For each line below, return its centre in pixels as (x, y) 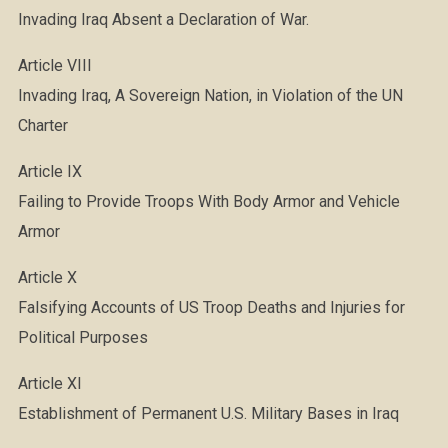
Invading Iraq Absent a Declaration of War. (163, 19)
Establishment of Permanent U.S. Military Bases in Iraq (208, 413)
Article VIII (54, 65)
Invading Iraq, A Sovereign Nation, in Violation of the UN (210, 95)
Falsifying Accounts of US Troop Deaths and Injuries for (211, 307)
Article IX (49, 171)
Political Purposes (82, 337)
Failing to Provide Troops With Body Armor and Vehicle (208, 201)
